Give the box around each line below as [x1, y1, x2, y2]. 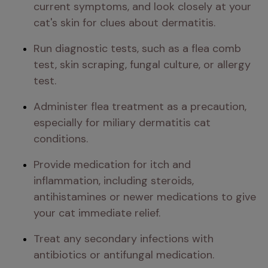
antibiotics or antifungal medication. [33, 248, 214, 262]
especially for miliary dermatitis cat [33, 115, 211, 130]
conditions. [33, 132, 88, 146]
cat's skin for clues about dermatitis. [33, 16, 215, 30]
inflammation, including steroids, [33, 173, 194, 188]
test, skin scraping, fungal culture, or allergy [33, 57, 251, 72]
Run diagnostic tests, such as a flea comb [33, 41, 241, 56]
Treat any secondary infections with [33, 232, 214, 246]
